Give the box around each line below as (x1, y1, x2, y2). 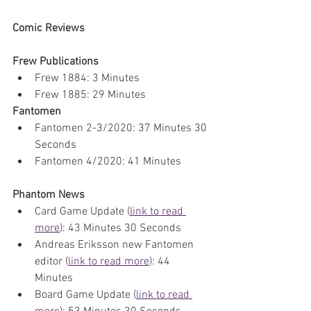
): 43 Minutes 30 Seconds (60, 221, 181, 235)
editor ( (35, 254, 68, 269)
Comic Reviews (12, 21, 85, 35)
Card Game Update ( (35, 204, 130, 219)
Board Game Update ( (35, 287, 136, 302)
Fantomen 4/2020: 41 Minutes (35, 154, 181, 169)
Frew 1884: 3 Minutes (35, 71, 140, 85)
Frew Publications (12, 54, 99, 69)
